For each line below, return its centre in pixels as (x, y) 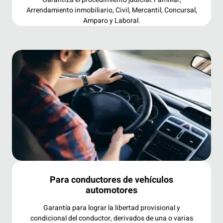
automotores (111, 190)
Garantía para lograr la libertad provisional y (111, 208)
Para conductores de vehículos (111, 180)
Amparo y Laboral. (111, 21)
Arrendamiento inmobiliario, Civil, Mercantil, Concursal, (111, 10)
